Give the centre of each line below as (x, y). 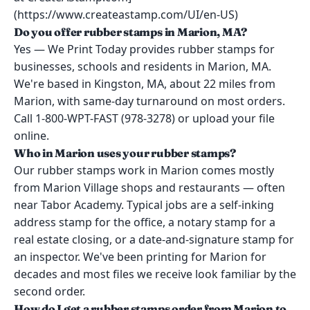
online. (31, 136)
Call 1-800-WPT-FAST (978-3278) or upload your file (144, 118)
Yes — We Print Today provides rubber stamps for (144, 49)
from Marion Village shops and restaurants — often (149, 188)
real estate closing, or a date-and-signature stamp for (154, 239)
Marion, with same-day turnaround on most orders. (149, 101)
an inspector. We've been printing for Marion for (140, 257)
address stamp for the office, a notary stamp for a (145, 222)
